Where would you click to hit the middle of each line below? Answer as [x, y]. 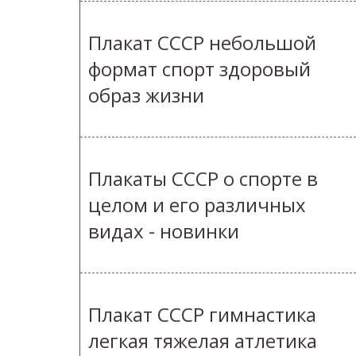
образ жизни [146, 95]
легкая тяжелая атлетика [203, 341]
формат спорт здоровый [199, 69]
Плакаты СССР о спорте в [203, 179]
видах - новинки [164, 231]
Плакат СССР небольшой [202, 43]
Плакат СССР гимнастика [202, 315]
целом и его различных [197, 205]
